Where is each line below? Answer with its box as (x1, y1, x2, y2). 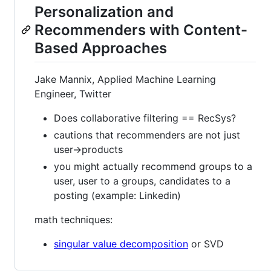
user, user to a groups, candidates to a (54, 175, 230, 188)
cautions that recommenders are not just (54, 129, 240, 142)
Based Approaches (34, 39, 167, 57)
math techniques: (34, 214, 113, 226)
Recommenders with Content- (34, 21, 247, 39)
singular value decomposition (54, 238, 188, 250)
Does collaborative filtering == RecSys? (54, 112, 236, 125)
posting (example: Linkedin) (54, 189, 181, 202)
